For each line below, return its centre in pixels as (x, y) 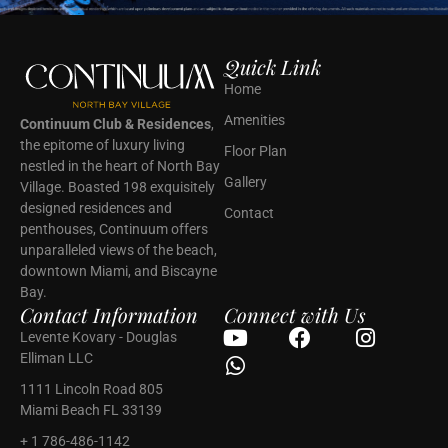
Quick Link (272, 66)
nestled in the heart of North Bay (120, 166)
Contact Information (109, 315)
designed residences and (96, 208)
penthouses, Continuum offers (114, 229)
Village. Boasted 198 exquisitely (117, 187)
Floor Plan (255, 151)
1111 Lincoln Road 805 (91, 389)
